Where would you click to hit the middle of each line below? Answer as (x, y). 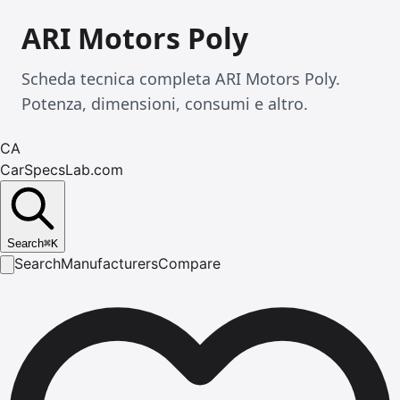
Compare (189, 263)
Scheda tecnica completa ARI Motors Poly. (181, 79)
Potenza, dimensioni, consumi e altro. (165, 104)
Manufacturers (109, 263)
